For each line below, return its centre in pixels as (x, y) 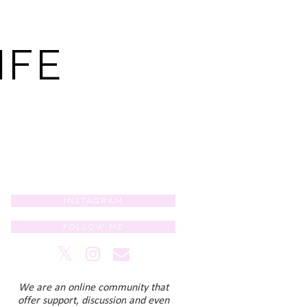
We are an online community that (93, 288)
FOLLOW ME (93, 227)
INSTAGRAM (93, 201)
